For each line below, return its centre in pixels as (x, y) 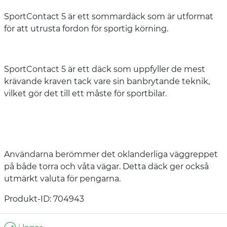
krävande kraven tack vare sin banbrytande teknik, (107, 81)
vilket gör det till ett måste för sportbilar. (85, 93)
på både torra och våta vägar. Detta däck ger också (106, 166)
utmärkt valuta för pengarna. (62, 178)
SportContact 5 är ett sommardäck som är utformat (109, 16)
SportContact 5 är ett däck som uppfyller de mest (105, 69)
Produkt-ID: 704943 (44, 199)
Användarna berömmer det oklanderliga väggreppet (111, 154)
